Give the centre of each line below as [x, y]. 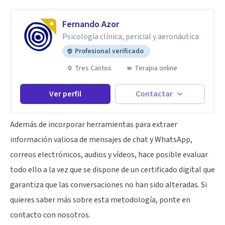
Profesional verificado [109, 51]
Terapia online [156, 68]
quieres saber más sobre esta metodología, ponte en [100, 200]
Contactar [154, 94]
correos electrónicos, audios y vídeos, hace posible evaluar [109, 154]
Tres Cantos [93, 68]
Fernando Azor [91, 24]
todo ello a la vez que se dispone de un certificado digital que [113, 170]
